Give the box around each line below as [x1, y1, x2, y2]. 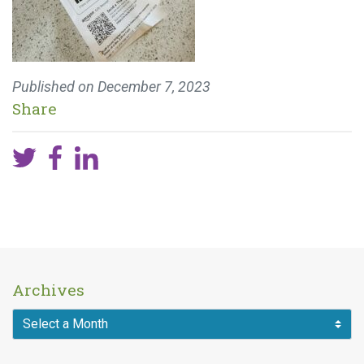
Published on [12, 78, 97, 95]
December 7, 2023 [97, 78, 210, 95]
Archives [12, 279, 84, 300]
